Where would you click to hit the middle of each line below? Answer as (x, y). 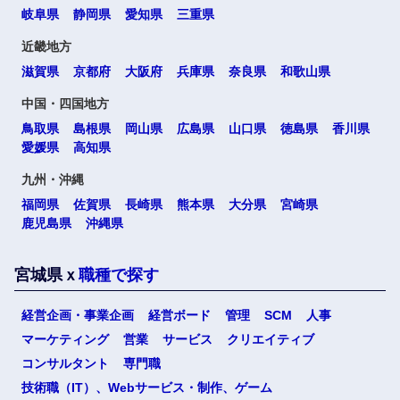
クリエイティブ (271, 339)
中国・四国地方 (65, 104)
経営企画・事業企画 (78, 315)
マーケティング (65, 339)
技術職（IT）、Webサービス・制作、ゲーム (147, 387)
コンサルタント (65, 363)
